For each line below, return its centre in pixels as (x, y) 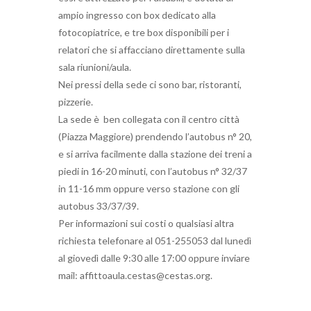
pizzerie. (76, 101)
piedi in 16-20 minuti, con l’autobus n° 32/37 (153, 171)
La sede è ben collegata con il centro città (149, 119)
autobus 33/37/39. (99, 205)
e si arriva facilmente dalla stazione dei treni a (155, 153)
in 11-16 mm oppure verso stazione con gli (149, 188)
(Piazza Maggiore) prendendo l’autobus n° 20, (155, 136)
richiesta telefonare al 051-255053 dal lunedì (155, 240)
